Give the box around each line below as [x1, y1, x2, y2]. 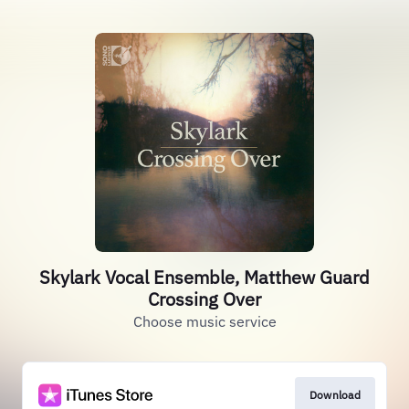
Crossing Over [148, 287, 261, 311]
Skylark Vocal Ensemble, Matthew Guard [39, 265, 370, 289]
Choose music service [132, 312, 277, 330]
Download [309, 388, 361, 402]
